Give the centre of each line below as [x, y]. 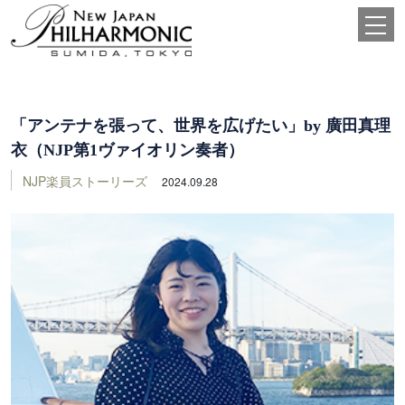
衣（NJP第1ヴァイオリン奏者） [127, 150]
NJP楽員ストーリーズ [85, 181]
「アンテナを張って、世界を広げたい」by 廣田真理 [201, 126]
